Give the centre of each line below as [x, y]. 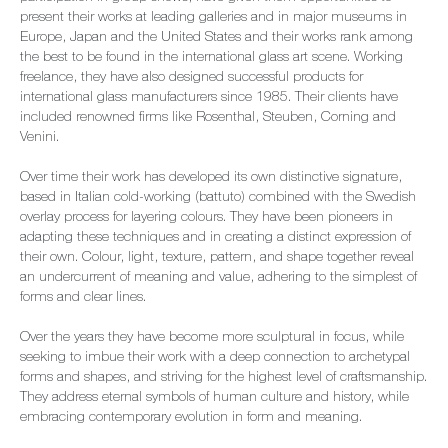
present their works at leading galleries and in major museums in [213, 18]
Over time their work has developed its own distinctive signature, [211, 178]
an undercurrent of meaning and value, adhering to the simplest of [218, 278]
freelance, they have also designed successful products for [191, 78]
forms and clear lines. [83, 298]
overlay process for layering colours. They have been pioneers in [206, 218]
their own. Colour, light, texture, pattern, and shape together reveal [217, 258]
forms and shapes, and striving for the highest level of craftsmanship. [223, 378]
